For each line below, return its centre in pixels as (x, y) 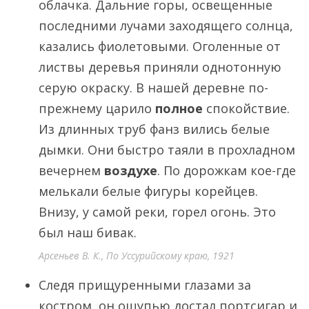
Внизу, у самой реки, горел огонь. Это (157, 212)
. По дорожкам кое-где (227, 170)
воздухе (131, 170)
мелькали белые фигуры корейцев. (148, 191)
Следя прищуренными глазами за (145, 285)
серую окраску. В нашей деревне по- (153, 88)
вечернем (71, 170)
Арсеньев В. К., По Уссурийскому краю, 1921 (137, 256)
